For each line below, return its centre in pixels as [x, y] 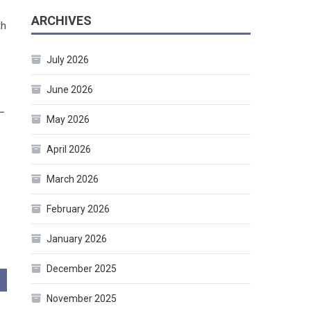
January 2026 [77, 239]
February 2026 [78, 209]
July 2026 [68, 60]
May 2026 [68, 120]
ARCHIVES [62, 21]
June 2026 [70, 90]
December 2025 [82, 269]
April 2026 [69, 150]
